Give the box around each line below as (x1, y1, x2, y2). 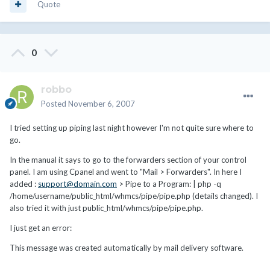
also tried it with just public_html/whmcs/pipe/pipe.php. (10, 202, 203, 213)
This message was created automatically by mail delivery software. (10, 242, 243, 253)
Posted (41, 98, 68, 108)
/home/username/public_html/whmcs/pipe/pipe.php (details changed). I (10, 190, 258, 201)
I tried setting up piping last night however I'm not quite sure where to (10, 122, 254, 133)
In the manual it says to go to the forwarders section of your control (10, 154, 246, 165)
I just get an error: (10, 222, 72, 233)
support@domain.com (38, 178, 117, 189)
